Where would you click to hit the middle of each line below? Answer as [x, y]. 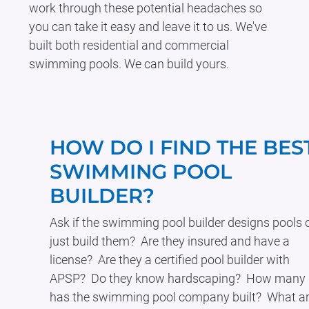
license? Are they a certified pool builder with [170, 259]
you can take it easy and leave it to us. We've [148, 27]
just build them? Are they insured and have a [170, 241]
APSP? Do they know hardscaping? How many [178, 278]
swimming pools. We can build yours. [129, 64]
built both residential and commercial [129, 45]
